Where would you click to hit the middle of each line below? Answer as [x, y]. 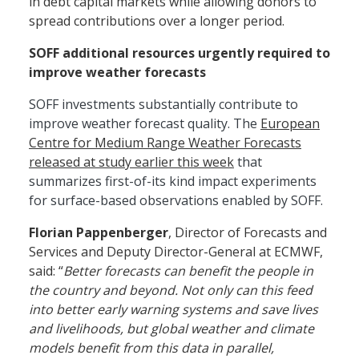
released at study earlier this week [131, 161]
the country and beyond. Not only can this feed [171, 290]
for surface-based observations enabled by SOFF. [179, 200]
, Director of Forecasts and [248, 232]
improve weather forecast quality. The [145, 123]
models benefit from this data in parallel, [151, 347]
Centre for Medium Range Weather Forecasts [165, 142]
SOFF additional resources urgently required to [179, 52]
